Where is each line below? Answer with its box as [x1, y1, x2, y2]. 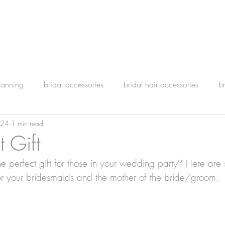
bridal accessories [44, 79, 103, 90]
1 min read [11, 118, 43, 128]
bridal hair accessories [124, 79, 198, 90]
